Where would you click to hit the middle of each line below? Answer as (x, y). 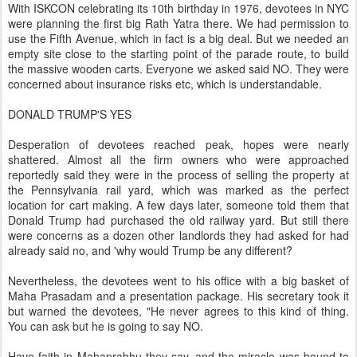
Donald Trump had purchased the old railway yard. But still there (178, 220)
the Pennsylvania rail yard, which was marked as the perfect (178, 190)
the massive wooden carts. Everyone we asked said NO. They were (178, 69)
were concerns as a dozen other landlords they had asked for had (178, 235)
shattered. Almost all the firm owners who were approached (178, 159)
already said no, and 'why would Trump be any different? (150, 250)
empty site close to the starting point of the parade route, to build (178, 53)
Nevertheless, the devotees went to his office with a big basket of (178, 280)
